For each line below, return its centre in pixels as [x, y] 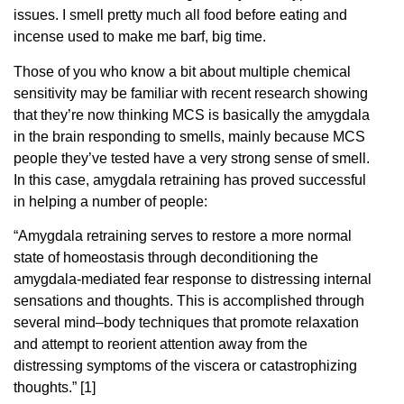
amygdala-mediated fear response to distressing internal [193, 279]
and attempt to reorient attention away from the [161, 344]
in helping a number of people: [110, 201]
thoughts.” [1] [55, 387]
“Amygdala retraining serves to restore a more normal [183, 235]
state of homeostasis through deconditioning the [166, 257]
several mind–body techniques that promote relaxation [186, 322]
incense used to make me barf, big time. [140, 37]
